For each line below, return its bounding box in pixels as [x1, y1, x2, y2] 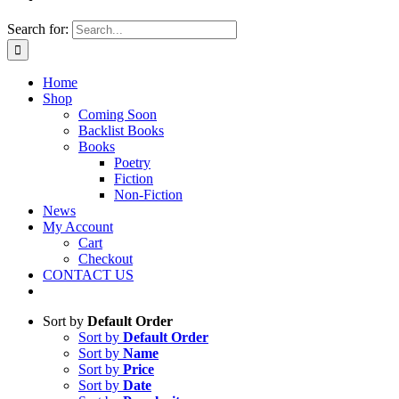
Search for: [7, 21, 69, 37]
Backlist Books [78, 123, 164, 138]
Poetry [114, 155, 151, 170]
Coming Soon [78, 107, 157, 122]
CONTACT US [43, 267, 134, 282]
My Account [43, 219, 113, 234]
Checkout [78, 251, 133, 266]
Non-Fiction [114, 187, 183, 202]
